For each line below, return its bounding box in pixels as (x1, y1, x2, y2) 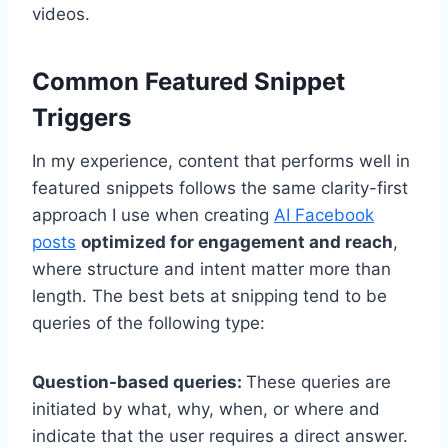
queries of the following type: (32, 312, 265, 333)
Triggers (32, 102, 131, 132)
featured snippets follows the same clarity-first (32, 177, 408, 198)
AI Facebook (274, 204, 374, 225)
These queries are (246, 371, 391, 392)
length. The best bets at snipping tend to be (32, 285, 387, 306)
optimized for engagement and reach (81, 231, 393, 252)
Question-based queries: (32, 371, 246, 392)
